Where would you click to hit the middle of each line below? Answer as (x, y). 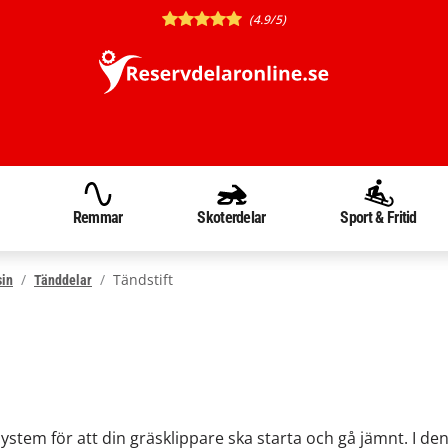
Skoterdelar (231, 217)
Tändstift (143, 279)
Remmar (97, 217)
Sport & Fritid (378, 217)
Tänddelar (63, 279)
